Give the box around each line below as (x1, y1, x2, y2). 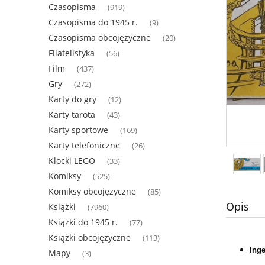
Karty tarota (49, 109, 95, 121)
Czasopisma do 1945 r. (49, 17, 138, 28)
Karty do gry (49, 93, 96, 105)
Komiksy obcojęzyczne (49, 186, 136, 198)
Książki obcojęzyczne (49, 232, 131, 244)
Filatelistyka (49, 47, 95, 59)
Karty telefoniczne (49, 140, 120, 151)
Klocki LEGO (49, 155, 95, 167)
